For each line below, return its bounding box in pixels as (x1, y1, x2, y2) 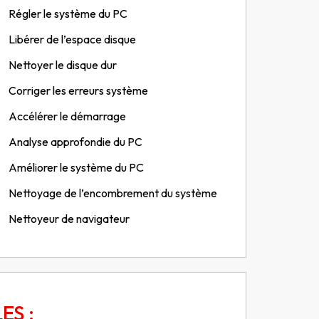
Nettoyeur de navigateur (8, 211, 130, 226)
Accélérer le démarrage (8, 109, 126, 123)
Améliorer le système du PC (8, 160, 144, 174)
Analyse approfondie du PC (8, 135, 142, 149)
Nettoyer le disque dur (8, 58, 117, 72)
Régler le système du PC (8, 6, 127, 21)
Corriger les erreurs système (8, 83, 148, 98)
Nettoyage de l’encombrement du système (8, 186, 217, 200)
